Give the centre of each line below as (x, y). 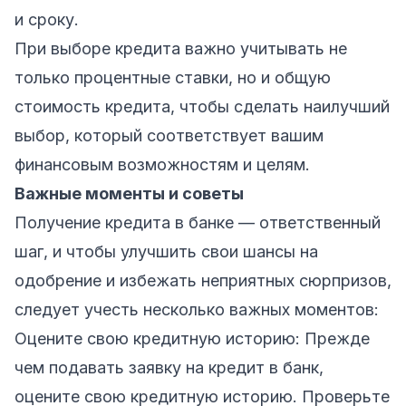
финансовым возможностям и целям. (162, 164)
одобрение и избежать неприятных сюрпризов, (203, 280)
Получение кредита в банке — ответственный (198, 222)
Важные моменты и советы (129, 193)
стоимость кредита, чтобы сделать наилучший (202, 106)
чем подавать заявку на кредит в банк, (169, 367)
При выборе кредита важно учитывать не (181, 48)
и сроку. (47, 19)
